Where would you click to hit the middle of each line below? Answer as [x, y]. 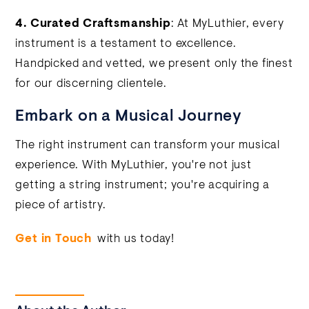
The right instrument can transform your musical [148, 146]
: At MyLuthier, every [227, 24]
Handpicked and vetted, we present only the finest [154, 64]
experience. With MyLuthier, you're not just [133, 166]
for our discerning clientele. [91, 84]
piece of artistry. [61, 206]
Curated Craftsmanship [100, 24]
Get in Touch [54, 239]
